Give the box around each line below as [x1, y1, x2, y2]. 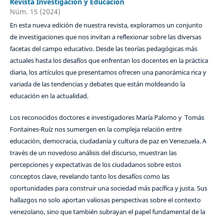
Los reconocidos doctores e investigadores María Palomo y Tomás [9, 113, 204, 122]
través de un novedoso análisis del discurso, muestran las [9, 148, 177, 158]
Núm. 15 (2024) [9, 7, 60, 17]
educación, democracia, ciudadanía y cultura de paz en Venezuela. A [9, 137, 206, 146]
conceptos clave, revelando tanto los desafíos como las [9, 172, 169, 181]
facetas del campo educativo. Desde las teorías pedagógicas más [9, 44, 197, 54]
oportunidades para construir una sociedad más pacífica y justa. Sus [9, 184, 207, 193]
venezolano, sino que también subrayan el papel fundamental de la [9, 207, 205, 217]
